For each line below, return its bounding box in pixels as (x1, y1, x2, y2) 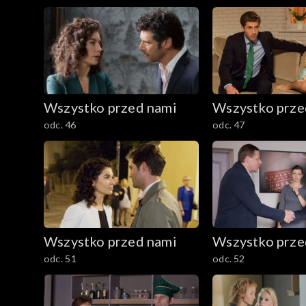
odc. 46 (44, 119, 76, 131)
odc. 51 (44, 252, 76, 264)
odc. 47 (212, 119, 245, 131)
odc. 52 (212, 252, 245, 264)
